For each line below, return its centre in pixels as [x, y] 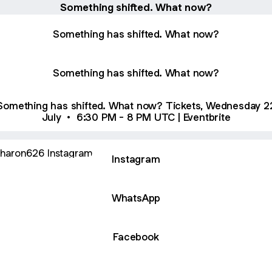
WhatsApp [136, 198]
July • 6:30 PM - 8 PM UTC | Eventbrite [136, 117]
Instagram [136, 159]
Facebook [136, 236]
